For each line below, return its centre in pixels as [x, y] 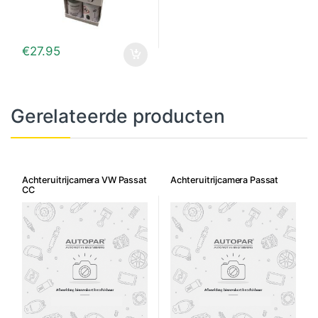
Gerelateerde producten [118, 115]
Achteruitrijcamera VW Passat [84, 180]
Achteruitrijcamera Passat [224, 180]
